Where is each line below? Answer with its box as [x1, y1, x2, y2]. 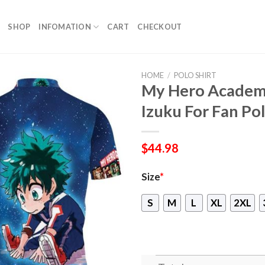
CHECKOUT [137, 22, 182, 31]
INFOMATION [38, 22, 91, 31]
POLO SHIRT [173, 70, 216, 80]
